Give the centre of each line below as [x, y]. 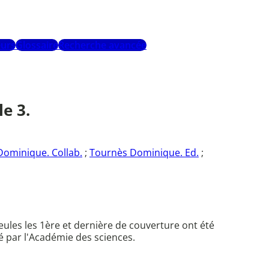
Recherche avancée [102, 45]
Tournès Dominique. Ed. [144, 153]
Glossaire [37, 45]
